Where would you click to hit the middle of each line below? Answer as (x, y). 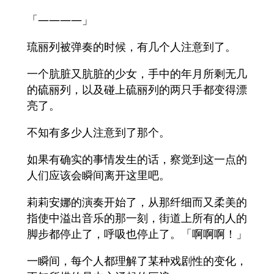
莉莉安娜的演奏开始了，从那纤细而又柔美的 (137, 202)
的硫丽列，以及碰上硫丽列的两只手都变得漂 (137, 90)
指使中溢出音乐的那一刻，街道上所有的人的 (137, 218)
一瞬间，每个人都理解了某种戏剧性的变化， (137, 261)
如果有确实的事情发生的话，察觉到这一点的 (137, 159)
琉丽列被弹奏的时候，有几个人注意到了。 (131, 47)
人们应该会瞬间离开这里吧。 (98, 175)
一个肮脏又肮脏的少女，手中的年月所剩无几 (137, 74)
